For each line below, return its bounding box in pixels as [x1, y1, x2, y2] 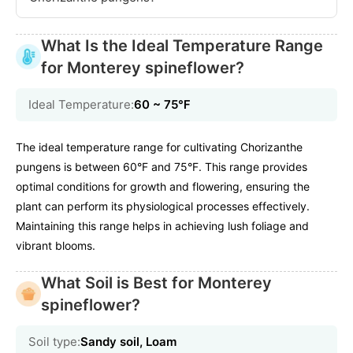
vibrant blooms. [16, 239, 95, 253]
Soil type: [28, 334, 80, 350]
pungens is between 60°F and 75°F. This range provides [16, 160, 307, 174]
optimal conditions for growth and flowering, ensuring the [16, 180, 310, 194]
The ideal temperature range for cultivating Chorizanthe [16, 140, 303, 154]
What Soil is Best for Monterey [41, 273, 272, 293]
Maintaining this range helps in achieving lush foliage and [16, 219, 309, 233]
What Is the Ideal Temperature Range [41, 36, 323, 56]
